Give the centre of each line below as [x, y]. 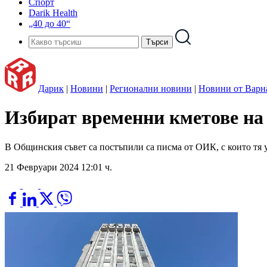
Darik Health [53, 13]
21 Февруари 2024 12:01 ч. [58, 167]
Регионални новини [151, 89]
